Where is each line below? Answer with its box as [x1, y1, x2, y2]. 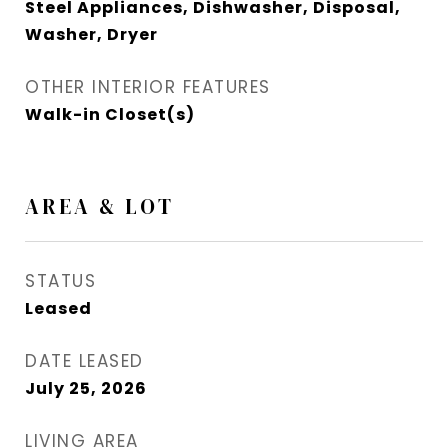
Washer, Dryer [25, 23, 158, 47]
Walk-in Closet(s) [25, 103, 195, 127]
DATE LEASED [25, 349, 144, 374]
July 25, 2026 [25, 377, 147, 401]
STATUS [25, 269, 96, 294]
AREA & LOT [25, 192, 174, 222]
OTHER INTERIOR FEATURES [25, 75, 271, 100]
